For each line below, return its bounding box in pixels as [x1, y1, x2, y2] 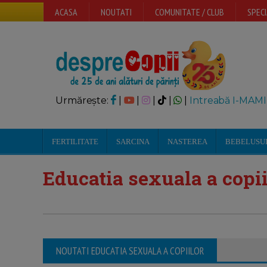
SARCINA [116, 137, 150, 146]
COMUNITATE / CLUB [155, 6, 224, 18]
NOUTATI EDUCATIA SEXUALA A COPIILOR [56, 244, 204, 257]
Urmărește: [55, 95, 111, 106]
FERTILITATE [52, 137, 98, 146]
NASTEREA [167, 137, 207, 146]
